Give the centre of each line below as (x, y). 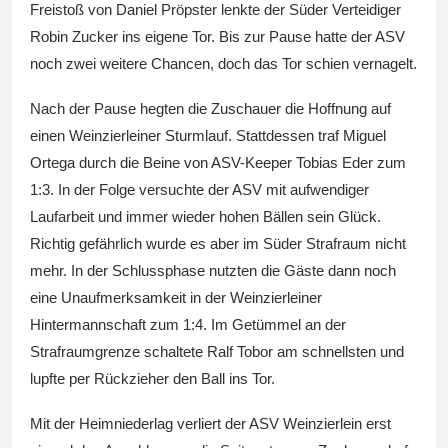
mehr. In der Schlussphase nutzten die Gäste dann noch (213, 270)
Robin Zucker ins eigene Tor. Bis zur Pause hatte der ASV (217, 36)
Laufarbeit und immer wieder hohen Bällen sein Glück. (205, 216)
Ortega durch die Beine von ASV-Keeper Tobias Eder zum (218, 162)
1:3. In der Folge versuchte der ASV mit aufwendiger (199, 189)
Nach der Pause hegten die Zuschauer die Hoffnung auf (210, 108)
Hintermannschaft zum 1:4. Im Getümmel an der (188, 324)
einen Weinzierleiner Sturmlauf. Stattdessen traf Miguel (208, 135)
